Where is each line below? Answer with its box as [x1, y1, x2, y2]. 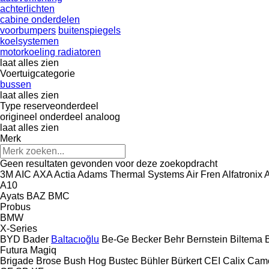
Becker [131, 234, 162, 244]
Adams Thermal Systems [77, 169, 184, 180]
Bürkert [171, 255, 202, 266]
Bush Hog [64, 255, 106, 266]
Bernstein [187, 234, 228, 244]
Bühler [141, 255, 169, 266]
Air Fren [186, 169, 220, 180]
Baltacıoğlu [51, 234, 99, 244]
